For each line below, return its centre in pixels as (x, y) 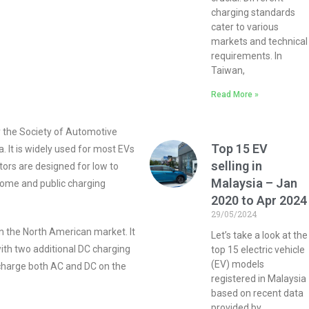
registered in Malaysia (259, 279)
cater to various (245, 27)
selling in (237, 166)
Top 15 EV (240, 149)
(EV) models (238, 264)
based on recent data (258, 293)
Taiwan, (228, 70)
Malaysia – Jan (255, 183)
